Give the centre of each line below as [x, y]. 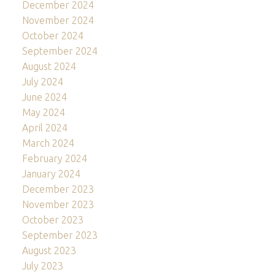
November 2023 [58, 205]
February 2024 [54, 159]
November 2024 [58, 21]
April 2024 [45, 128]
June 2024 [44, 97]
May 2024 [43, 113]
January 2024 [51, 174]
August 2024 [49, 67]
